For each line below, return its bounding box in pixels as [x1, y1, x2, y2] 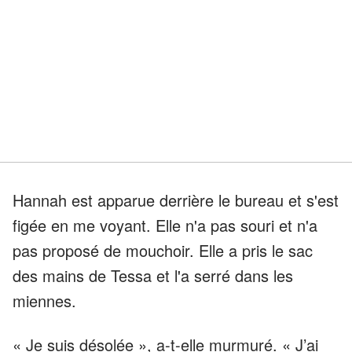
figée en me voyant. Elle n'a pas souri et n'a [13, 213, 317, 236]
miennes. [13, 288, 76, 312]
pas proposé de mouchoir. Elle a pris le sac [13, 238, 313, 262]
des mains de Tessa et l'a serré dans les [13, 263, 293, 287]
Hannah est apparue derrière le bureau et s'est [13, 188, 339, 211]
